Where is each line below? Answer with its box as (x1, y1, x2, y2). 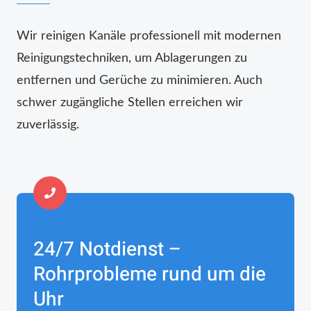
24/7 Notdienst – (33, 235, 181, 264)
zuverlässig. (17, 118, 79, 131)
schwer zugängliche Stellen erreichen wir (17, 96, 243, 109)
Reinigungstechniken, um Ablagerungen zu (17, 51, 247, 65)
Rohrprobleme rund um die (33, 260, 266, 289)
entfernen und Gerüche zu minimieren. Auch (17, 74, 262, 87)
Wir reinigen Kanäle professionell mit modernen (17, 29, 281, 42)
